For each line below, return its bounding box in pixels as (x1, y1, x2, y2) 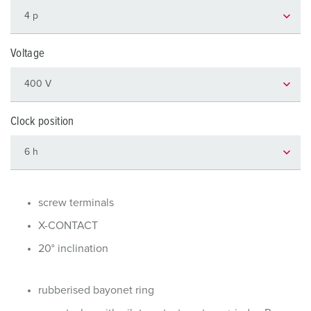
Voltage (10, 48, 45, 60)
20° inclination (38, 243, 108, 254)
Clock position (10, 116, 74, 128)
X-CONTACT (38, 220, 98, 231)
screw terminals (38, 197, 114, 208)
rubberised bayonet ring (38, 285, 154, 296)
